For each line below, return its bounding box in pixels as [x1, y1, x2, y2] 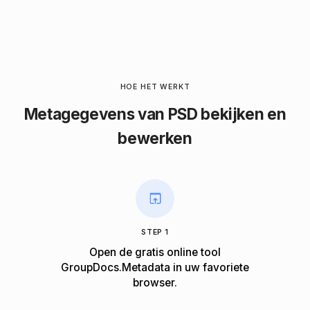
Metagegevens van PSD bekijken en [24, 104, 286, 123]
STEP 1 [141, 227, 169, 237]
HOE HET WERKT [120, 82, 190, 91]
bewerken [118, 128, 192, 147]
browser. [133, 276, 177, 290]
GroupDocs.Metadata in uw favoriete [61, 261, 249, 275]
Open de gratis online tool [89, 246, 221, 259]
